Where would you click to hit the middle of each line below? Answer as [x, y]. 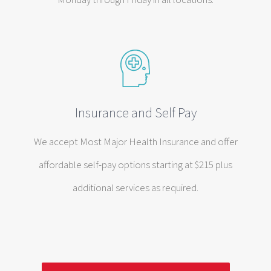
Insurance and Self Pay [135, 113]
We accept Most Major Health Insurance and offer [135, 142]
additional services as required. [135, 188]
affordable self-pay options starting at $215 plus [135, 165]
